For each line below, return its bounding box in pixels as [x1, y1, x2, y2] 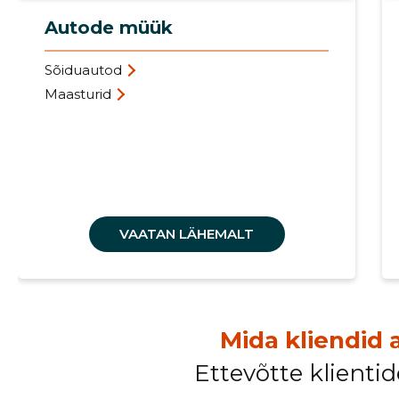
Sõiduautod [44, 61, 122, 79]
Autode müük [44, 17, 173, 39]
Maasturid [44, 85, 111, 103]
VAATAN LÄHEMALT [119, 224, 255, 242]
